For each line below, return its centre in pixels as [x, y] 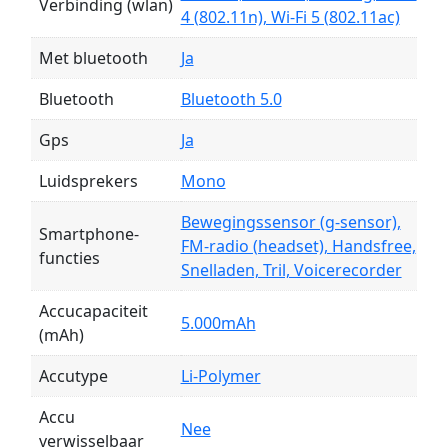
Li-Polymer [220, 376]
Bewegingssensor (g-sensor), [290, 222]
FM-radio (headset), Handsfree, [298, 246]
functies [69, 258]
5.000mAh [218, 323]
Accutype [73, 376]
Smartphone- [88, 234]
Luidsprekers [88, 181]
